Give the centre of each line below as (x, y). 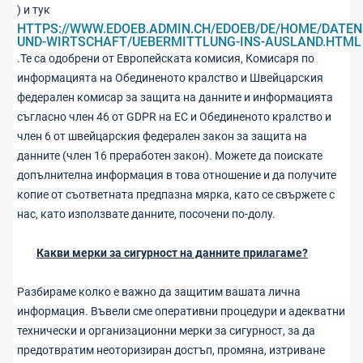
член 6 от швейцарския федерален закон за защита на (162, 136)
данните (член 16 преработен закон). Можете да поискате (170, 156)
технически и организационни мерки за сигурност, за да (166, 331)
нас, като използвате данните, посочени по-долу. (146, 214)
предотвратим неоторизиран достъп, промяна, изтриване (171, 350)
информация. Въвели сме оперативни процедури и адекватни (181, 311)
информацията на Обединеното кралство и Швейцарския (170, 78)
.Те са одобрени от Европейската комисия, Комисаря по (166, 58)
